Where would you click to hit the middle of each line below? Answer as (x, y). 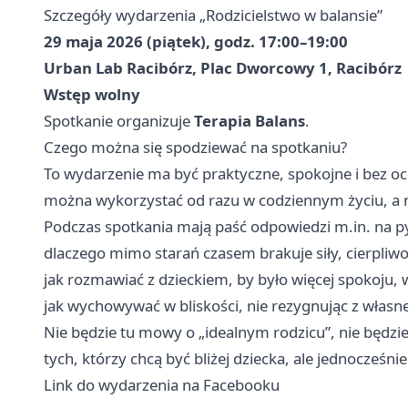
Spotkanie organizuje (119, 121)
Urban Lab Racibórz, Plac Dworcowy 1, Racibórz (223, 68)
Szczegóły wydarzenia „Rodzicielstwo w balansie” (213, 15)
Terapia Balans (250, 121)
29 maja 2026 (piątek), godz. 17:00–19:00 (196, 42)
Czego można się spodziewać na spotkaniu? (195, 148)
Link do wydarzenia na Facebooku (162, 385)
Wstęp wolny (92, 95)
